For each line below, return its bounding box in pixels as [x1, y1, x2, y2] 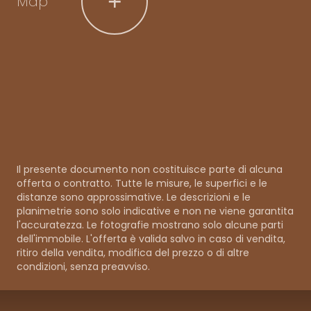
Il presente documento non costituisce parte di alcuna [17, 162, 283, 176]
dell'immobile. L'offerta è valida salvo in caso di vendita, [17, 231, 285, 246]
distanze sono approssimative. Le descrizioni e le [17, 190, 251, 204]
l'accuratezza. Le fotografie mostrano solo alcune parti [17, 217, 283, 232]
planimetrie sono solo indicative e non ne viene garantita [17, 203, 294, 218]
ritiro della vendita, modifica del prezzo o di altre [17, 245, 249, 260]
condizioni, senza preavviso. [17, 259, 150, 274]
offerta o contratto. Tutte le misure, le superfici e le [17, 176, 267, 190]
